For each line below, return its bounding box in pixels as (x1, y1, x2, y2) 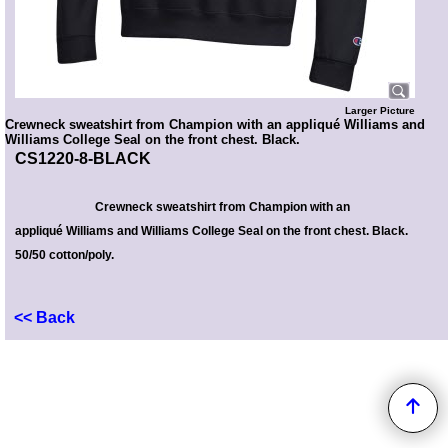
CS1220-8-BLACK (15, 150, 151, 167)
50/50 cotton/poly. (15, 248, 114, 262)
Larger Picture (345, 105, 415, 116)
